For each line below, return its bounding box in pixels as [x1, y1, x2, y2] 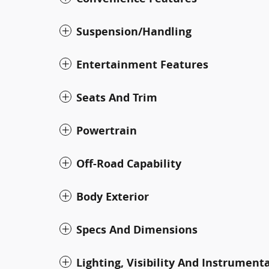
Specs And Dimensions [76, 222, 198, 237]
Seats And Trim [76, 90, 157, 105]
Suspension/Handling [76, 24, 192, 39]
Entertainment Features [76, 57, 208, 72]
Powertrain [76, 123, 137, 138]
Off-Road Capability [76, 156, 181, 171]
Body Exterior [76, 189, 149, 204]
